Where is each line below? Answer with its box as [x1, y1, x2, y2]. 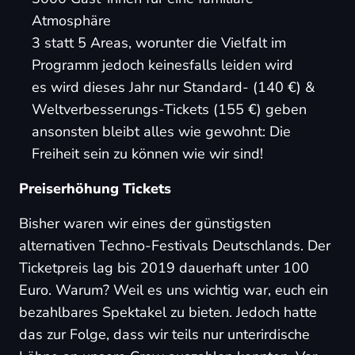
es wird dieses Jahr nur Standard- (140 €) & [32, 78, 315, 97]
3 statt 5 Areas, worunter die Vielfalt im [32, 33, 286, 52]
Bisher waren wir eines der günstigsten [19, 214, 271, 233]
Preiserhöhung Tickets [19, 179, 171, 198]
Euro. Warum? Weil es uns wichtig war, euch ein [19, 281, 328, 300]
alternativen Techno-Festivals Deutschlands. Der [19, 236, 330, 255]
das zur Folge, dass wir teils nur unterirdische [19, 325, 310, 344]
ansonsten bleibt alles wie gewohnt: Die [32, 122, 291, 141]
